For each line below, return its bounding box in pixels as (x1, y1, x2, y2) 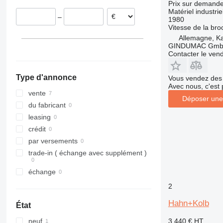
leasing (28, 113, 51, 121)
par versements (28, 137, 78, 145)
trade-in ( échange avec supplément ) (28, 149, 147, 157)
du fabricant (28, 101, 66, 110)
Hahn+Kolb (168, 198, 209, 208)
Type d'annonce (15, 73, 77, 82)
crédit (28, 125, 46, 133)
